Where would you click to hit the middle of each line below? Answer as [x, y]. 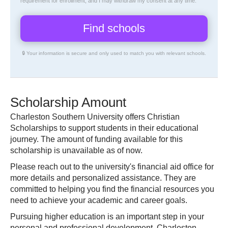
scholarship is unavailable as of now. [76, 150]
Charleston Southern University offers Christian [95, 117]
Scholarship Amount [68, 102]
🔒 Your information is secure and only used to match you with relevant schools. [114, 53]
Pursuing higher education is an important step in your [107, 217]
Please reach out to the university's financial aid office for [112, 167]
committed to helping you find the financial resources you [112, 189]
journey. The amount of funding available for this [96, 139]
